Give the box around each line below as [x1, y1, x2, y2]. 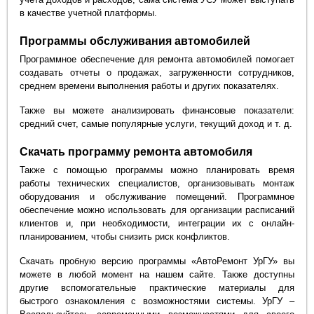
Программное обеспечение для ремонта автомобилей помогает [20, 54, 294, 65]
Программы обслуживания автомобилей [20, 35, 251, 48]
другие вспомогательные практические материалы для [20, 282, 294, 293]
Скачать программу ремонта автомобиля [20, 145, 253, 158]
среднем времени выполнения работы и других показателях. [20, 81, 280, 92]
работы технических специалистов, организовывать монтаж [20, 178, 294, 189]
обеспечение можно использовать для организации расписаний [20, 205, 294, 216]
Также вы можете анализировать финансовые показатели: [20, 104, 294, 116]
